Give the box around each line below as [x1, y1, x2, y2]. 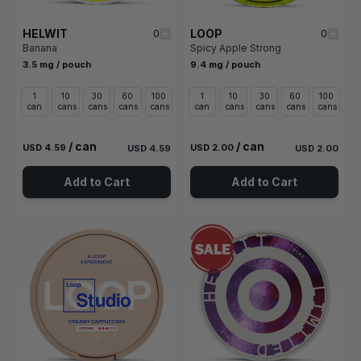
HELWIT [23, 27, 68, 41]
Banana [23, 42, 57, 55]
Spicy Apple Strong [190, 42, 281, 55]
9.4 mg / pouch [190, 59, 260, 71]
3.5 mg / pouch [23, 59, 91, 71]
